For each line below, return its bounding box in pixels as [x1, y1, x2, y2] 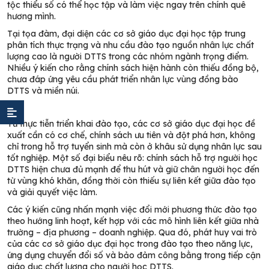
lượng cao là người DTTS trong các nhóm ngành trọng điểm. [7, 51, 249, 62]
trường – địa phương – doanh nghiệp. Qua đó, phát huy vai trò [7, 227, 257, 238]
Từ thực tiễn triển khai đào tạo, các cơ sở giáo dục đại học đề [7, 118, 255, 129]
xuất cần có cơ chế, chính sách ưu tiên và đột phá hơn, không [7, 130, 255, 141]
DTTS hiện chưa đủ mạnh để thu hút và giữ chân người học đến [7, 164, 259, 175]
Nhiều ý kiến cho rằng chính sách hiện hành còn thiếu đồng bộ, [7, 62, 259, 73]
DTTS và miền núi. [7, 85, 79, 96]
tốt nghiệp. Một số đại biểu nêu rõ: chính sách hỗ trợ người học [7, 153, 258, 163]
